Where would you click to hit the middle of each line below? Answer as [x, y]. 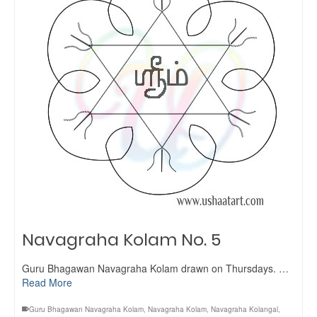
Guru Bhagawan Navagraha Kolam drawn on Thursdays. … [155, 268]
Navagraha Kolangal [244, 309]
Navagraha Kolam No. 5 [121, 240]
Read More [47, 282]
